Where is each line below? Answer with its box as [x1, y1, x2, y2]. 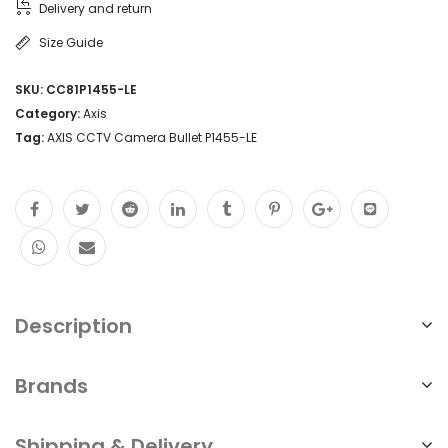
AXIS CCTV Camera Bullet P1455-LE [47, 128, 257, 146]
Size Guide [39, 33, 103, 51]
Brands [15, 371, 88, 400]
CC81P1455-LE [46, 80, 137, 98]
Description [15, 311, 132, 340]
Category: [15, 104, 83, 122]
